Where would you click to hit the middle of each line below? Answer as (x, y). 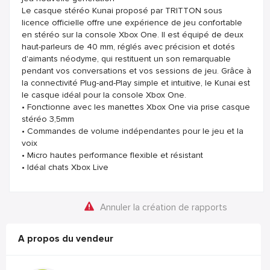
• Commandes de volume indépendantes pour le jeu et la (133, 131)
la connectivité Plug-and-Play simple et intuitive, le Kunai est (136, 83)
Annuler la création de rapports (163, 207)
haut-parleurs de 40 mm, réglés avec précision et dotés (128, 46)
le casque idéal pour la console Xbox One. (104, 95)
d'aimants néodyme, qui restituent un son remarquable (126, 58)
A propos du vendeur (66, 239)
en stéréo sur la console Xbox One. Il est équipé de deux (133, 34)
